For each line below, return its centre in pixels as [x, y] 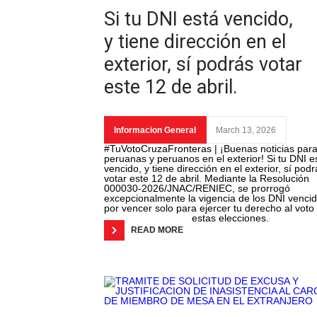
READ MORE [157, 230]
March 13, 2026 [246, 131]
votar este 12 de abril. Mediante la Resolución [207, 179]
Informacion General [155, 131]
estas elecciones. [230, 218]
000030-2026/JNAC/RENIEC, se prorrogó [197, 189]
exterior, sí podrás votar [203, 65]
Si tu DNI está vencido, [198, 19]
